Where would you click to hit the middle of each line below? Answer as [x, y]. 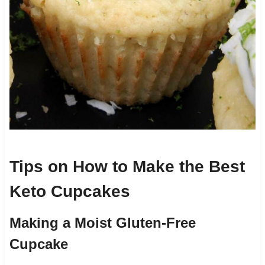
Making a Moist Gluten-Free [102, 222]
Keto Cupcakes [70, 191]
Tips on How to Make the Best [127, 166]
